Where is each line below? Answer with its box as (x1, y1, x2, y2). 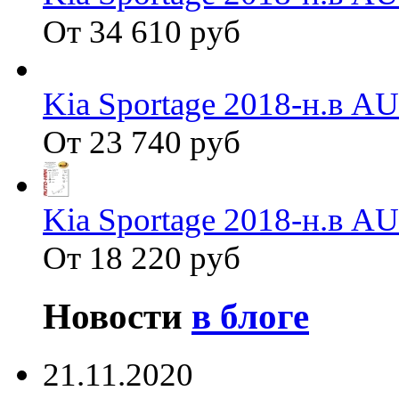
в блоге (191, 296, 309, 338)
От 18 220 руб (43, 240, 240, 277)
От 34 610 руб (43, 13, 240, 51)
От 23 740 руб (43, 124, 240, 161)
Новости (43, 296, 191, 338)
